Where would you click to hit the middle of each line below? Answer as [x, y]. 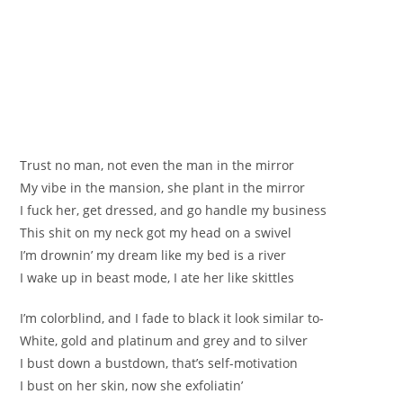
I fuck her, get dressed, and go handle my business [174, 210]
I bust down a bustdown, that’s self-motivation [159, 363]
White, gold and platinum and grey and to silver [164, 340]
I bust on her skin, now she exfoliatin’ [132, 385]
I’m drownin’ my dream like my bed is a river [153, 255]
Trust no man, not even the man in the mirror [157, 165]
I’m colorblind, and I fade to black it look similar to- [172, 318]
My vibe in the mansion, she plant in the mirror [163, 187]
